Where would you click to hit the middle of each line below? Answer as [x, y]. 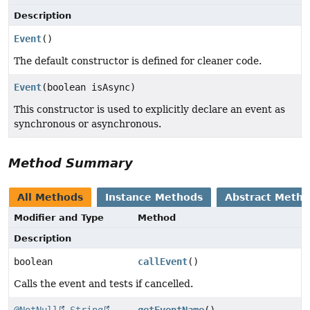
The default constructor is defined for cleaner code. [138, 61]
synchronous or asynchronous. [88, 124]
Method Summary [71, 163]
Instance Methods [154, 197]
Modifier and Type [59, 217]
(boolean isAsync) [89, 87]
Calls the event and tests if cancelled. [103, 283]
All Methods [50, 197]
